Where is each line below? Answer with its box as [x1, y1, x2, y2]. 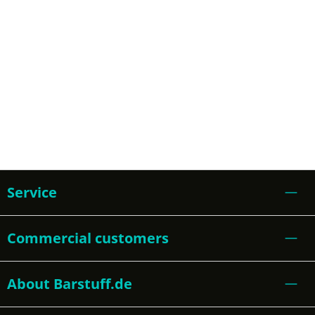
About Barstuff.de [7, 274, 132, 293]
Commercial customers [7, 229, 169, 247]
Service [7, 183, 57, 202]
